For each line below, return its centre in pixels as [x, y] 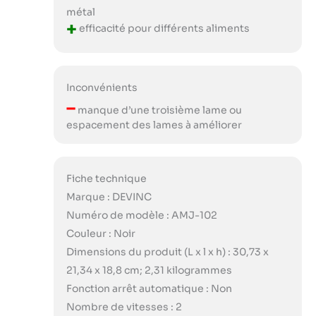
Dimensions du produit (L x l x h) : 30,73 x [167, 251]
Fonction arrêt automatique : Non [149, 288]
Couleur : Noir [101, 233]
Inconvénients [102, 87]
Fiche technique [106, 178]
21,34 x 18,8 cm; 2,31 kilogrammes [149, 270]
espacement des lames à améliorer [154, 124]
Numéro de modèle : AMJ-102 [141, 215]
